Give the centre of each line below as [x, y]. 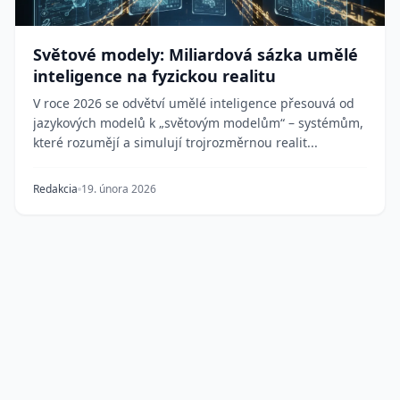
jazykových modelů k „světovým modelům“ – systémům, [198, 123]
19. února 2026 [119, 189]
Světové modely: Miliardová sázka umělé [196, 54]
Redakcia [55, 189]
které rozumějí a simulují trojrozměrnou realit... [175, 142]
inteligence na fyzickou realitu [154, 76]
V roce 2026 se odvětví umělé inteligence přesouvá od [194, 103]
